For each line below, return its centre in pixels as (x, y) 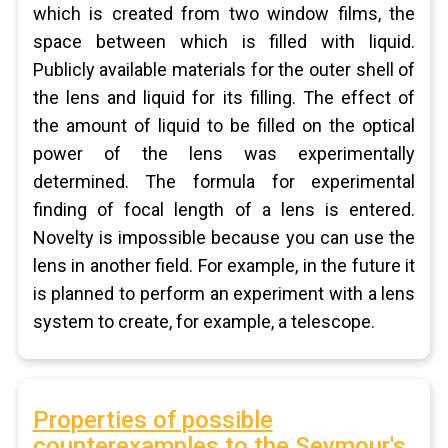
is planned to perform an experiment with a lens (224, 293)
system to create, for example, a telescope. (203, 321)
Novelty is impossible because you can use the (224, 237)
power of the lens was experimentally (224, 153)
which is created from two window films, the (224, 13)
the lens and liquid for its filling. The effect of (224, 97)
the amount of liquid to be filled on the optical (224, 125)
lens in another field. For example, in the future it (224, 265)
